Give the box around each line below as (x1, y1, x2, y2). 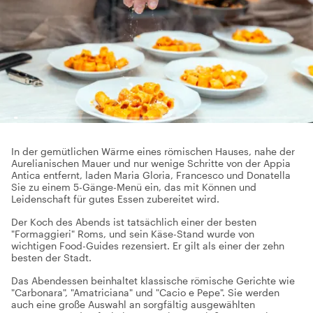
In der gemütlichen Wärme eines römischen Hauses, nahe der (11, 145, 295, 157)
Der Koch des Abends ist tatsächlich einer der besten (11, 216, 256, 228)
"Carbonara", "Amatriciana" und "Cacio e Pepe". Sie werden (11, 286, 279, 298)
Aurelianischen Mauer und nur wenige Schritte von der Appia (11, 157, 291, 169)
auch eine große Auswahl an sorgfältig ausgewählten (11, 298, 255, 310)
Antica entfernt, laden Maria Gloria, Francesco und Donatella (11, 169, 291, 181)
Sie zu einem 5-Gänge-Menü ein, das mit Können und (11, 181, 256, 193)
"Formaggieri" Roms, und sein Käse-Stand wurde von (11, 228, 254, 240)
